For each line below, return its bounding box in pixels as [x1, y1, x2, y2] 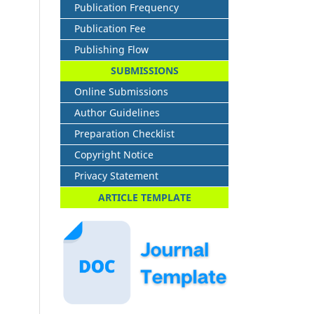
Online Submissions [74, 85, 168, 99]
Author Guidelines [74, 106, 160, 120]
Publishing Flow [74, 43, 149, 57]
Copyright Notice [74, 148, 153, 162]
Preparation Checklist [74, 127, 175, 141]
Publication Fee [74, 22, 146, 36]
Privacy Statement [74, 169, 158, 183]
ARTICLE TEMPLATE [97, 191, 191, 205]
